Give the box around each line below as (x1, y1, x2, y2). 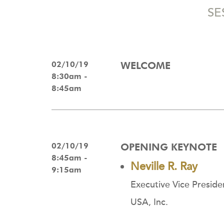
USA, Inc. (130, 197, 168, 207)
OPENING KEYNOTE (120, 140, 217, 153)
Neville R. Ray (130, 160, 197, 173)
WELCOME (120, 59, 170, 71)
